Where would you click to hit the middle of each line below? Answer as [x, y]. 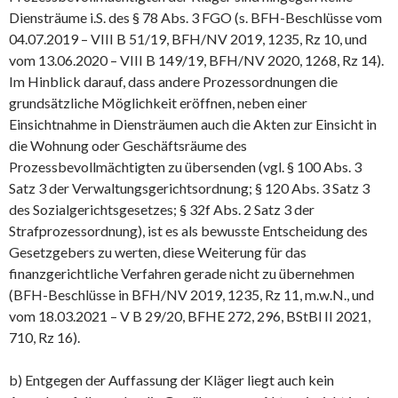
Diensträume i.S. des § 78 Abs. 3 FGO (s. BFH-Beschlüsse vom [195, 17]
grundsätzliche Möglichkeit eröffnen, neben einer [158, 102]
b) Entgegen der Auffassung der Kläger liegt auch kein [171, 379]
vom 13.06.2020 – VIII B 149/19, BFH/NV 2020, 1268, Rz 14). [196, 60]
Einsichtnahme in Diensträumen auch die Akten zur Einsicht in [193, 123]
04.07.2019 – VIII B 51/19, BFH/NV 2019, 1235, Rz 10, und [188, 38]
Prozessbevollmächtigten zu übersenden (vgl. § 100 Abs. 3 [185, 166]
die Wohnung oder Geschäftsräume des [128, 145]
